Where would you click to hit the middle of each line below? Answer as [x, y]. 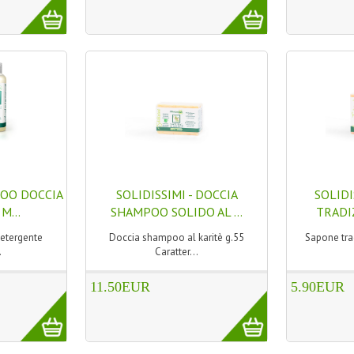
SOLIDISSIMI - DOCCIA [177, 194]
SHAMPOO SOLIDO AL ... [177, 212]
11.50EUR [121, 287]
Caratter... [177, 252]
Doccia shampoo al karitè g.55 [177, 237]
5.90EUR [317, 287]
